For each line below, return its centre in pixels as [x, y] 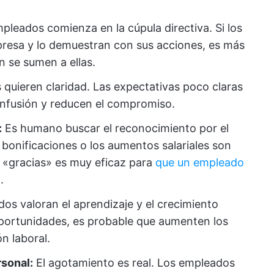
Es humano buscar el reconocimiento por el [115, 128]
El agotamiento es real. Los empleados [134, 263]
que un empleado [200, 162]
